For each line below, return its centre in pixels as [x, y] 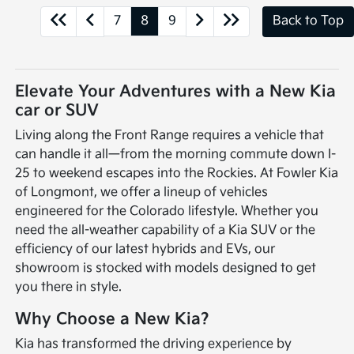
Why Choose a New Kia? [113, 319]
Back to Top [308, 21]
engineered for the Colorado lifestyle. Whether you [167, 211]
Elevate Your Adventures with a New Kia [176, 91]
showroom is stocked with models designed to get [166, 268]
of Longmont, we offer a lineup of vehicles [142, 192]
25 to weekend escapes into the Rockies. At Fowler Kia [177, 173]
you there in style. [69, 287]
